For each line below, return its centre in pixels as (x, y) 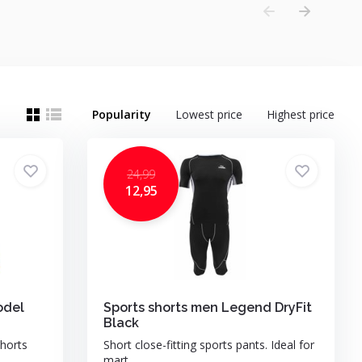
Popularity (122, 114)
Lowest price (209, 114)
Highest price (301, 114)
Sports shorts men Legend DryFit (208, 307)
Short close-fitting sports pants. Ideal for (209, 345)
